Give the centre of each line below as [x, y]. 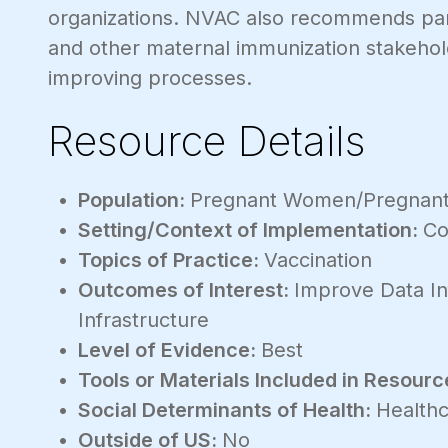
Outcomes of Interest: [186, 289]
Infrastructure [143, 319]
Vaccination [318, 259]
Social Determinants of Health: [227, 409]
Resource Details [207, 140]
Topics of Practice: [171, 259]
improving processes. [150, 77]
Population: [134, 199]
